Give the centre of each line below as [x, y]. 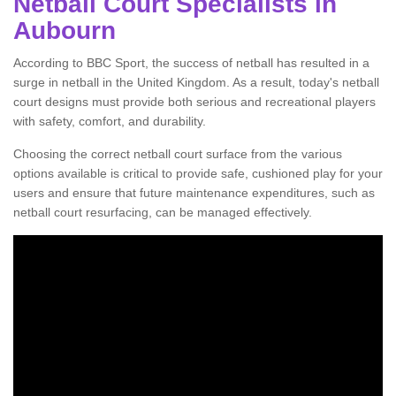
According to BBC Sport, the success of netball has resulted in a [191, 63]
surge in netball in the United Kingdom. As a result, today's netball [196, 82]
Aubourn [65, 30]
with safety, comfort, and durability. [110, 121]
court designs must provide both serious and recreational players [194, 102]
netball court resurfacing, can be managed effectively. [163, 212]
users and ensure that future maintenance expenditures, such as [194, 193]
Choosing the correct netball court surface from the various [178, 154]
